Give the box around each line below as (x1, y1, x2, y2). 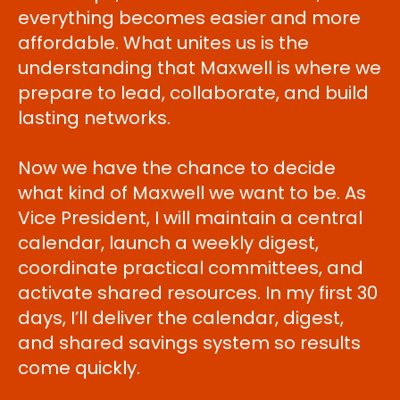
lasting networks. (18, 105, 171, 130)
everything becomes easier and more (18, 5, 361, 30)
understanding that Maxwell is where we (18, 55, 381, 80)
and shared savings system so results (18, 330, 361, 355)
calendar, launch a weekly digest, (18, 230, 319, 255)
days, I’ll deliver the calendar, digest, (18, 305, 344, 330)
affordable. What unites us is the (18, 30, 309, 55)
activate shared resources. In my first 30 (18, 280, 378, 305)
